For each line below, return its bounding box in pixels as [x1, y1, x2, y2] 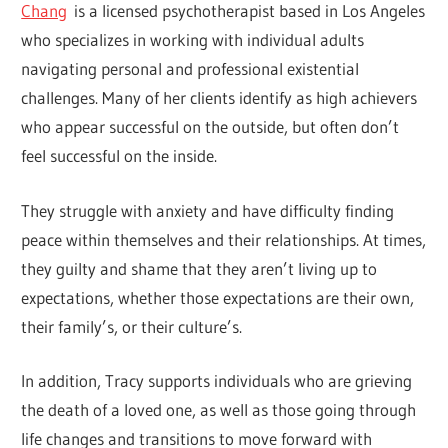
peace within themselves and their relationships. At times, [21, 228, 427, 250]
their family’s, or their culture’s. [21, 315, 243, 337]
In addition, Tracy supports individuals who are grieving [21, 370, 413, 392]
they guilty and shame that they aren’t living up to [21, 257, 378, 279]
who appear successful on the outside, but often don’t [21, 116, 400, 138]
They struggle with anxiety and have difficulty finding [21, 199, 395, 221]
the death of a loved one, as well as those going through [21, 399, 417, 421]
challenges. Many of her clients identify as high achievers [21, 87, 418, 109]
